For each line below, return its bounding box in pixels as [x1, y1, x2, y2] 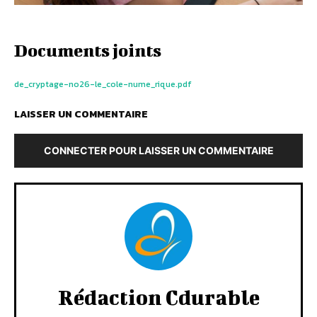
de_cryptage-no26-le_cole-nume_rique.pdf [14, 77, 192, 91]
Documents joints [14, 40, 161, 60]
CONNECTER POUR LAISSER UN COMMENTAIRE [43, 144, 274, 156]
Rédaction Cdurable [57, 284, 260, 309]
